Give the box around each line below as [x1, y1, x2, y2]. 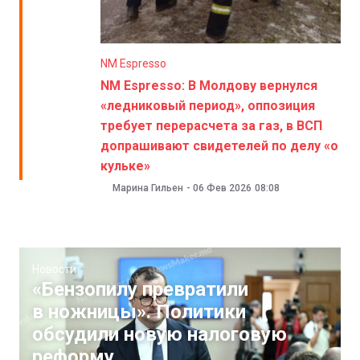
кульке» [100, 157, 150, 174]
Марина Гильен [112, 182, 183, 194]
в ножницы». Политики [32, 300, 246, 323]
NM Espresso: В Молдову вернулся [100, 77, 317, 93]
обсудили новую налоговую [32, 322, 287, 346]
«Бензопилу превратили [32, 277, 248, 301]
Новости [32, 262, 76, 276]
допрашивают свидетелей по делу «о [100, 137, 338, 153]
